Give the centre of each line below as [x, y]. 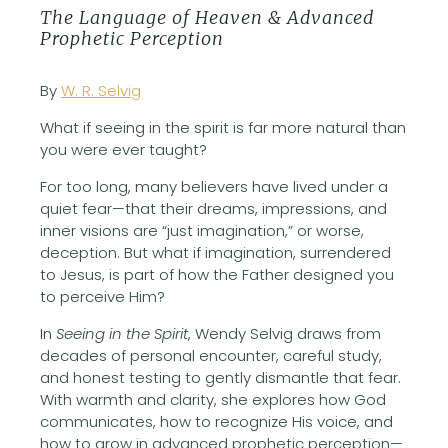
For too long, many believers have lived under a [214, 186]
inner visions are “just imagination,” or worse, [202, 230]
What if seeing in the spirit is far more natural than [223, 127]
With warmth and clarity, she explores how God [213, 399]
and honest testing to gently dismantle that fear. [220, 377]
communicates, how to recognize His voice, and [216, 421]
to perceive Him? [102, 296]
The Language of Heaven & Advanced [207, 18]
